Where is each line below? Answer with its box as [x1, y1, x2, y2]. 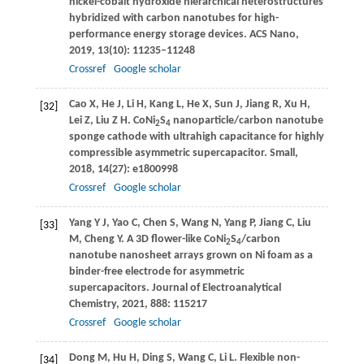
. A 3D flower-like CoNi [120, 233, 226, 246]
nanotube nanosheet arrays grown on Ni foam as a [68, 249, 313, 262]
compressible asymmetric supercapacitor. [68, 147, 270, 160]
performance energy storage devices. [68, 28, 249, 41]
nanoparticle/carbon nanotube [170, 115, 323, 128]
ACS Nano [249, 28, 296, 41]
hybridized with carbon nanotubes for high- [68, 12, 279, 25]
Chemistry [68, 298, 116, 311]
